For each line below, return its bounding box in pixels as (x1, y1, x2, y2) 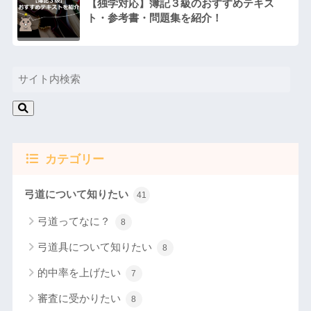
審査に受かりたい (37, 292, 124, 304)
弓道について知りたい (24, 188, 131, 200)
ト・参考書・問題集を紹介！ (86, 12, 222, 24)
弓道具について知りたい (37, 240, 155, 253)
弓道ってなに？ (37, 215, 113, 227)
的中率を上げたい (37, 266, 124, 278)
